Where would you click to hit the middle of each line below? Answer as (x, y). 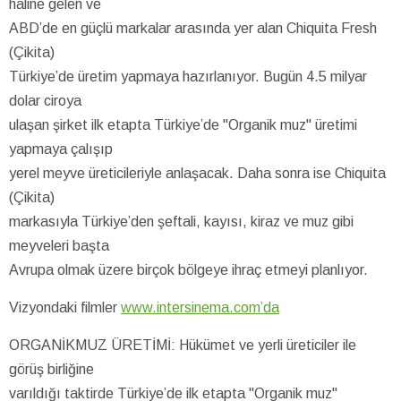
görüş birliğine (51, 369)
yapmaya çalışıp (61, 149)
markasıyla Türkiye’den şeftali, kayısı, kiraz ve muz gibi (181, 221)
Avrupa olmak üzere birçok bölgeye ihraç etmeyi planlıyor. (188, 269)
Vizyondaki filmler (65, 307)
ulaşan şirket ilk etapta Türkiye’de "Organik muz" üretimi (183, 124)
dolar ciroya (45, 100)
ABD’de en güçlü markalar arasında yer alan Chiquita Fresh (193, 28)
